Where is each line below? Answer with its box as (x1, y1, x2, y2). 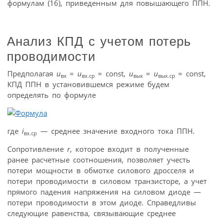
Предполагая (7, 68, 56, 78)
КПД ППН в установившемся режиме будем (7, 79, 169, 89)
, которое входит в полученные (70, 144, 189, 154)
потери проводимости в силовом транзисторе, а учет (7, 176, 207, 186)
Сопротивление (7, 144, 67, 154)
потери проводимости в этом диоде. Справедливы (7, 197, 196, 207)
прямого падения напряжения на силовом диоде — (7, 186, 201, 197)
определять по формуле (7, 90, 96, 100)
